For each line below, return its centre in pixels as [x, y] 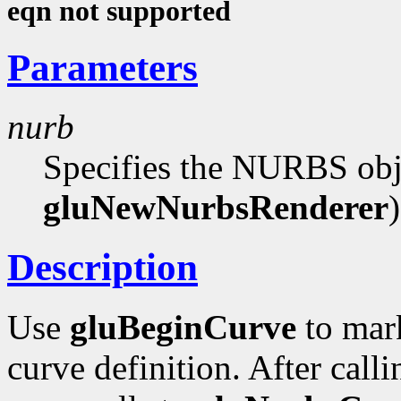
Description [102, 268]
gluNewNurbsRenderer [216, 208]
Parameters [102, 67]
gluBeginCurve [183, 328]
